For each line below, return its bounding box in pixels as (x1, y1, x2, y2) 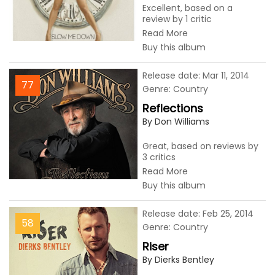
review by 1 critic (142, 13, 212, 25)
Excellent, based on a (142, 2, 233, 14)
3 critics (142, 151, 176, 163)
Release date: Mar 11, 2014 (142, 69, 249, 82)
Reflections (142, 101, 203, 116)
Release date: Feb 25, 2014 (142, 207, 254, 220)
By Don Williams (142, 115, 209, 128)
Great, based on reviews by (142, 140, 258, 152)
